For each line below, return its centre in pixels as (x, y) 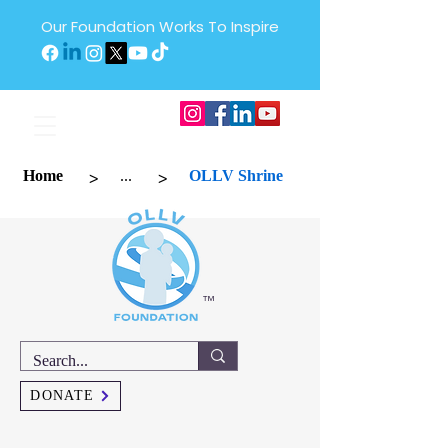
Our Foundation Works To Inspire (160, 26)
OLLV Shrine (236, 175)
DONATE (62, 395)
